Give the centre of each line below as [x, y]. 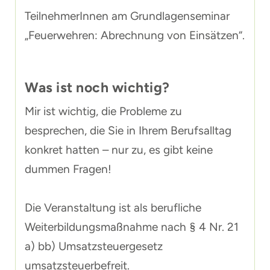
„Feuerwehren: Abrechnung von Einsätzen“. [135, 35]
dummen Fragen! [68, 169]
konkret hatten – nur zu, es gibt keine [119, 150]
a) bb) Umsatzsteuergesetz [94, 246]
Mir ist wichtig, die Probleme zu [103, 111]
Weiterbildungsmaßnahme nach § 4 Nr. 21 [132, 227]
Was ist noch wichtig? [97, 87]
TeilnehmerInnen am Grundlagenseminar [127, 16]
